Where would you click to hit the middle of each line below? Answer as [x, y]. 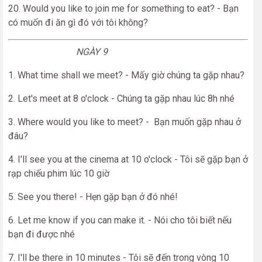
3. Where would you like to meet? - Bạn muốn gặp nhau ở [125, 122]
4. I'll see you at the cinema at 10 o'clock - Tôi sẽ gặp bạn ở [128, 159]
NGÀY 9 [58, 52]
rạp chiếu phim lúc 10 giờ [59, 173]
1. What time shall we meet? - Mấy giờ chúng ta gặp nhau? [126, 75]
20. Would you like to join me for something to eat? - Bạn [123, 8]
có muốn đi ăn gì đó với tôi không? [78, 23]
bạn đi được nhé [42, 234]
